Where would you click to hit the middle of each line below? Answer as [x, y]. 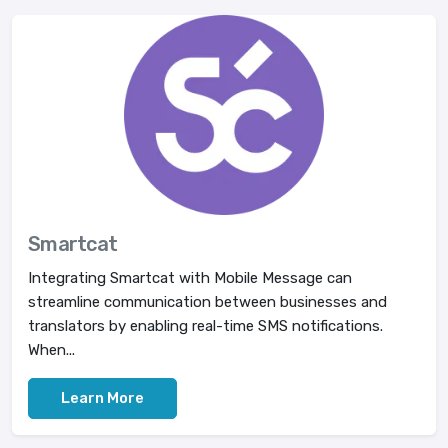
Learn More [102, 398]
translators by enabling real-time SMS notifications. [205, 326]
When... [51, 350]
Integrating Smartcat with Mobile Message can [190, 278]
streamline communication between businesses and [207, 302]
